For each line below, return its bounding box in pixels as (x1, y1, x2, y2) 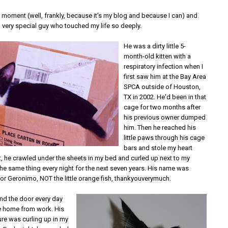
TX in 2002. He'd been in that (124, 93, 207, 101)
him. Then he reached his (124, 124, 196, 131)
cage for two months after (124, 103, 201, 111)
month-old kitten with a (124, 52, 191, 60)
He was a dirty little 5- (124, 42, 186, 50)
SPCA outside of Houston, (124, 83, 201, 91)
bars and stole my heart (124, 144, 193, 152)
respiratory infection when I (124, 63, 204, 70)
